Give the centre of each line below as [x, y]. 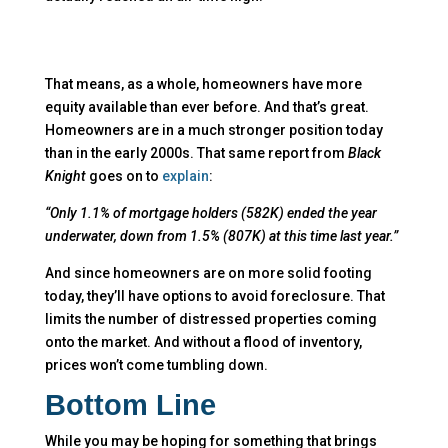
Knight [66, 175]
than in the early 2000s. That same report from [196, 152]
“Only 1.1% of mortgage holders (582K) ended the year [210, 212]
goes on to [125, 175]
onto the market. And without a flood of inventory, [203, 341]
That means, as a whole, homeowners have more [203, 83]
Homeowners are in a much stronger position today [213, 129]
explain [185, 175]
